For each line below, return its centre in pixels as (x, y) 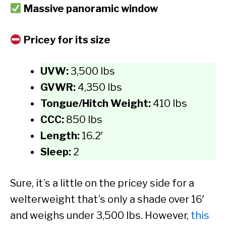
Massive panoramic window (91, 9)
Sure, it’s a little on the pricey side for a (102, 183)
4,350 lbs (100, 88)
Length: (61, 136)
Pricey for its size (67, 40)
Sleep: (57, 152)
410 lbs (170, 104)
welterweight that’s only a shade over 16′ (107, 200)
